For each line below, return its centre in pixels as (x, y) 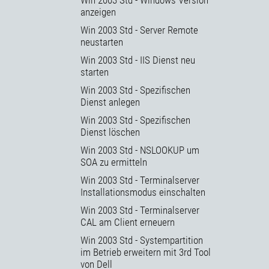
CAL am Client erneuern (128, 222)
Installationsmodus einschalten (143, 192)
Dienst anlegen (110, 102)
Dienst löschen (110, 132)
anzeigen (98, 12)
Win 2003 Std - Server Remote (139, 30)
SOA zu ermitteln (114, 162)
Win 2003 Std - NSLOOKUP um (140, 150)
